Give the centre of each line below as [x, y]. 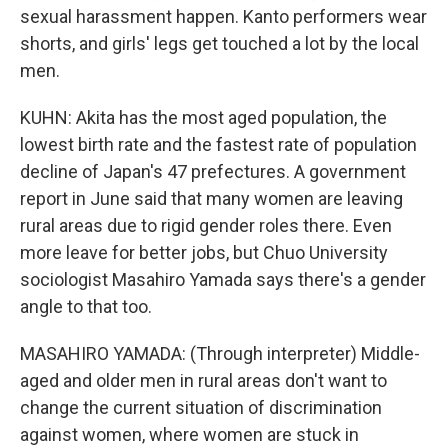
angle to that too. [86, 306]
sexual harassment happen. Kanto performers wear [223, 16]
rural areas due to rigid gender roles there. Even [206, 225]
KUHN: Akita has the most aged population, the [203, 117]
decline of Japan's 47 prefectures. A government [213, 171]
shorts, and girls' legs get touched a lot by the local [219, 43]
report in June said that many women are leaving [211, 198]
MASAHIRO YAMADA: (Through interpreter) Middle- [220, 353]
